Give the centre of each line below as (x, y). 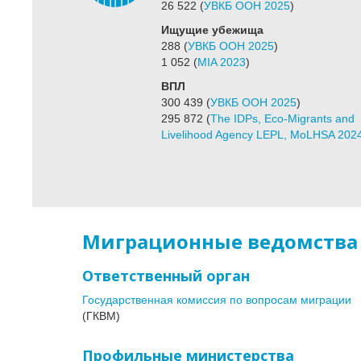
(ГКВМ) (101, 316)
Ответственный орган (166, 276)
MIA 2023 (221, 62)
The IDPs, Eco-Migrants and (282, 119)
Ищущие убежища (212, 30)
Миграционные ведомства (220, 242)
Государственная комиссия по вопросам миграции (217, 300)
